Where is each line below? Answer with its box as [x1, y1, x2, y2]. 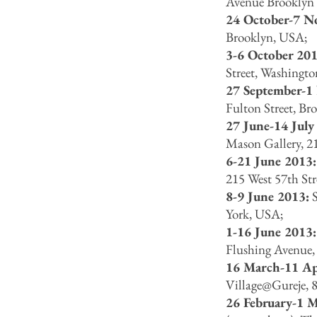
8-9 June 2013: [226, 188, 309, 205]
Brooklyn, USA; [226, 28, 307, 46]
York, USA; [226, 205, 283, 223]
